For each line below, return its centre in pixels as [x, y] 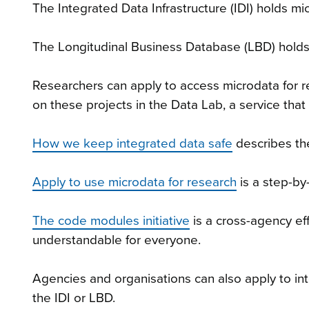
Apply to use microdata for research [134, 182]
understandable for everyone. [117, 240]
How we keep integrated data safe [132, 143]
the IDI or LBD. [74, 298]
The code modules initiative [111, 220]
